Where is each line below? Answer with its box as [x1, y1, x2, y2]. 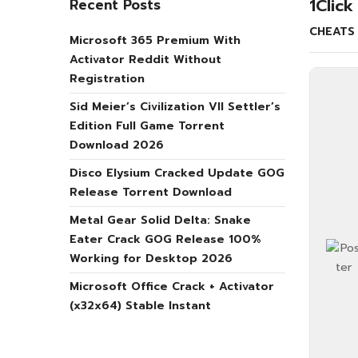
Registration [70, 70, 145, 88]
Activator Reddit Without [70, 51, 221, 69]
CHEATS [309, 23, 355, 41]
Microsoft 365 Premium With [70, 32, 241, 50]
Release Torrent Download [70, 184, 232, 201]
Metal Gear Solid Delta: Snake [70, 212, 251, 229]
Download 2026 [70, 137, 164, 154]
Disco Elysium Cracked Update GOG [70, 165, 284, 182]
